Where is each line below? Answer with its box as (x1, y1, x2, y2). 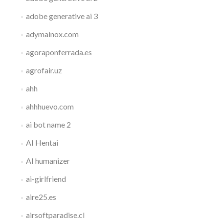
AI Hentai (25, 138, 58, 147)
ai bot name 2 (25, 120, 71, 129)
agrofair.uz (25, 66, 62, 75)
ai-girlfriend (25, 174, 66, 183)
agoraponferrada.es (25, 47, 92, 57)
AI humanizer (25, 156, 70, 165)
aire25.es (25, 192, 56, 201)
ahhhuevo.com (25, 102, 74, 111)
